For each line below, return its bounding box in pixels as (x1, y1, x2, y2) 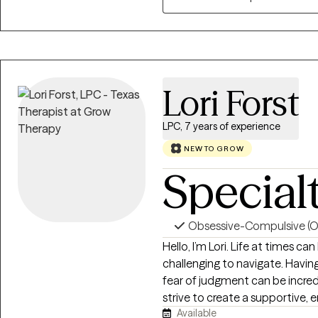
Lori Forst (163, 82, 299, 125)
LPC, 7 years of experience (163, 120, 280, 133)
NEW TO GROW (184, 143, 244, 153)
